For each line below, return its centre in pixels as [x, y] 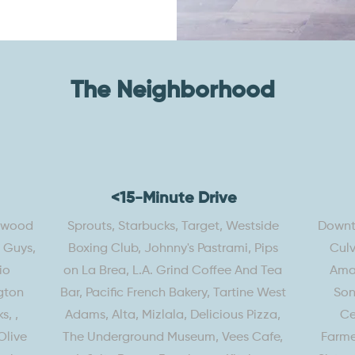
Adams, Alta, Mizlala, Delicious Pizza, [173, 315]
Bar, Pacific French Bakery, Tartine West [173, 293]
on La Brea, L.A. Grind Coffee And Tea [173, 271]
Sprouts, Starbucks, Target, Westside [173, 227]
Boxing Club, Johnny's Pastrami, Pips [173, 249]
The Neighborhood [173, 91]
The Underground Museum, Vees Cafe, [173, 338]
